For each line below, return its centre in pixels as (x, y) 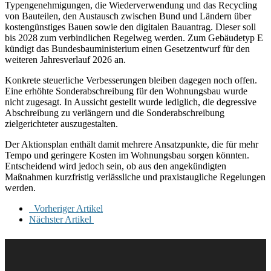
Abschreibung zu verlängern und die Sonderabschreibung (115, 113)
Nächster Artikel (61, 219)
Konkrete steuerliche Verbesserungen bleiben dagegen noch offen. (131, 80)
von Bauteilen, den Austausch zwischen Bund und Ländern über (128, 16)
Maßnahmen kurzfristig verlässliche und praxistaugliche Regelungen (135, 177)
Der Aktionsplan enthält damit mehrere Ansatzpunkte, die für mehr (132, 144)
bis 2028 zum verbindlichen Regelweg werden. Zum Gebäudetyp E (134, 38)
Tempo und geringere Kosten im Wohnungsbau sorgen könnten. (127, 155)
